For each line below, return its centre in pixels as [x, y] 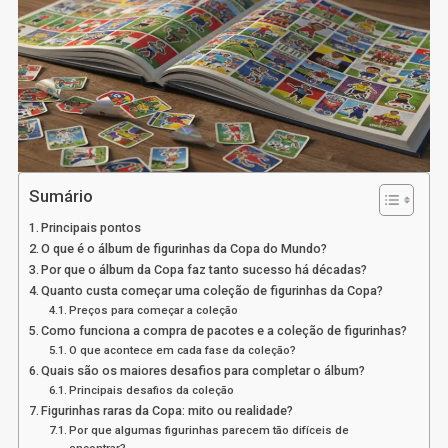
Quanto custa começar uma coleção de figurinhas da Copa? [212, 290]
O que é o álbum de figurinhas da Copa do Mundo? [184, 248]
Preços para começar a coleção [154, 309]
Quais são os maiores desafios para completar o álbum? [203, 370]
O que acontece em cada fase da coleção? [183, 349]
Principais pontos [91, 227]
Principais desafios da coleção [152, 389]
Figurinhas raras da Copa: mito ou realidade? [167, 410]
